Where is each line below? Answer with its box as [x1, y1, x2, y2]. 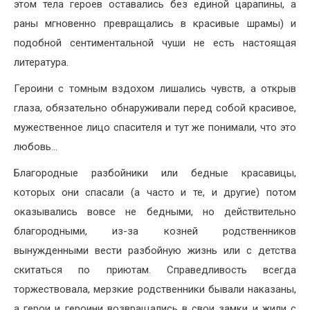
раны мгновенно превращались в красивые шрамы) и [14, 17, 296, 30]
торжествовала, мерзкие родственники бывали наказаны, [14, 282, 296, 295]
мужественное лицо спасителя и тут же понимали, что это [14, 120, 296, 134]
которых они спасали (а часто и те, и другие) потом [14, 185, 296, 199]
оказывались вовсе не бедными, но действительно [14, 205, 296, 218]
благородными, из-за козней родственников [14, 224, 296, 237]
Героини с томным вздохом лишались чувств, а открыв [14, 82, 296, 95]
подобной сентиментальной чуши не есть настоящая [14, 36, 296, 49]
